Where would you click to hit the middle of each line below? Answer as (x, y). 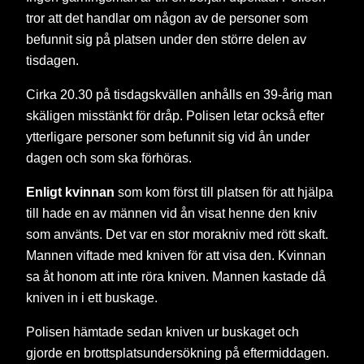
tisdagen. (52, 60)
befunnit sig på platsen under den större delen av (166, 39)
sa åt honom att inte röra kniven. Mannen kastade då (176, 277)
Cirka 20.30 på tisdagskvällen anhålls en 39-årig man (179, 94)
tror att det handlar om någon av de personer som (167, 17)
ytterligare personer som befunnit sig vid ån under (168, 136)
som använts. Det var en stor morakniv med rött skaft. (177, 234)
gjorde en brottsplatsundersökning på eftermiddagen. (178, 353)
